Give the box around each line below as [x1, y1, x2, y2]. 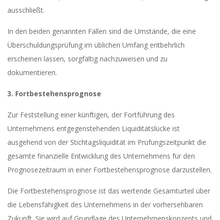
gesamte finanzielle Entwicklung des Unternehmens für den [7, 151, 195, 161]
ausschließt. [7, 5, 45, 15]
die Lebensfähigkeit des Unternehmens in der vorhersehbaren [7, 200, 203, 209]
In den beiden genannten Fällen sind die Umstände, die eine [7, 27, 196, 36]
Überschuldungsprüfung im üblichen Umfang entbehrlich [7, 40, 185, 50]
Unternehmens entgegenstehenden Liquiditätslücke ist [7, 124, 180, 133]
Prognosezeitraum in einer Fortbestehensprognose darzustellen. [7, 165, 212, 174]
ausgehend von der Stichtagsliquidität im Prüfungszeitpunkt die [7, 137, 206, 147]
